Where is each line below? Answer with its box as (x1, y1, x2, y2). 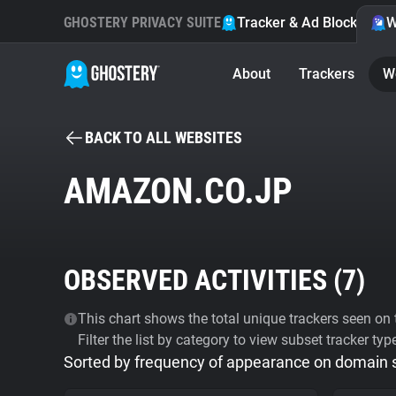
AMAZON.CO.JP (64, 171, 293, 212)
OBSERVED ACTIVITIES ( (64, 263, 342, 297)
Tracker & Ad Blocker (237, 14, 370, 31)
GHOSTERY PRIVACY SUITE (64, 14, 221, 31)
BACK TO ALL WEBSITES (85, 128, 242, 147)
